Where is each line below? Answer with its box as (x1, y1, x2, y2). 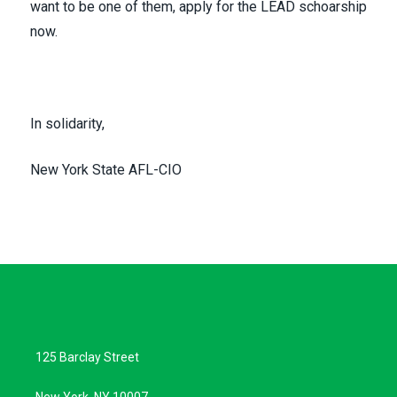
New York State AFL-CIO (30, 161, 182, 178)
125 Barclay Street (35, 350, 139, 364)
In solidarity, (30, 115, 105, 132)
